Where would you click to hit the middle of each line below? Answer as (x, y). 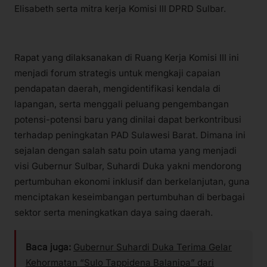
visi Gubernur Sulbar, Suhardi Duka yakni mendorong (128, 166)
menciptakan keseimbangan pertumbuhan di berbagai (130, 197)
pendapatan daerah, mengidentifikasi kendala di (117, 89)
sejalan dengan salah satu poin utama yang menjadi (125, 151)
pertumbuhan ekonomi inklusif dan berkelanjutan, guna (132, 182)
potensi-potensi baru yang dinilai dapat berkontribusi (128, 120)
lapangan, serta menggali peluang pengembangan (122, 104)
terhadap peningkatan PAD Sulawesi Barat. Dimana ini (130, 135)
